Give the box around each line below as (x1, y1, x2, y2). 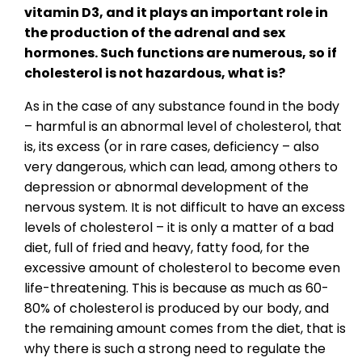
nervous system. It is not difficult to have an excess (24, 198, 345, 217)
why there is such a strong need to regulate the (24, 339, 326, 359)
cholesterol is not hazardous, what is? (24, 64, 285, 83)
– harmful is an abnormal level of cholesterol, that (24, 117, 342, 137)
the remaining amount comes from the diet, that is (24, 319, 346, 339)
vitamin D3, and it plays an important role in (24, 3, 328, 23)
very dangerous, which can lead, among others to (24, 158, 338, 177)
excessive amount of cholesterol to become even (24, 259, 340, 278)
